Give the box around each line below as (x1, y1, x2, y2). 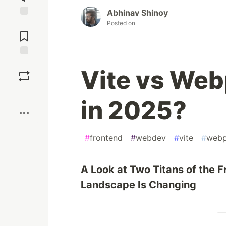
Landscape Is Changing (81, 179, 196, 191)
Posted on (107, 19, 135, 27)
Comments (7, 28, 42, 37)
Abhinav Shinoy (107, 8, 168, 18)
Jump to (11, 19, 38, 28)
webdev (136, 133, 166, 143)
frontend (90, 133, 123, 143)
